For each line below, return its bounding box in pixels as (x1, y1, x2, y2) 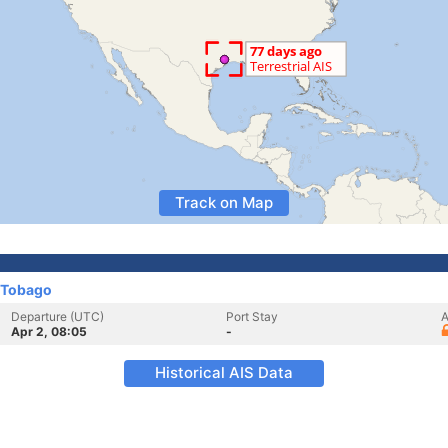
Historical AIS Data (155, 363, 293, 382)
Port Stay (226, 309, 278, 324)
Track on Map (175, 193, 273, 212)
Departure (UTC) (11, 309, 104, 324)
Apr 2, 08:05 (11, 324, 87, 339)
